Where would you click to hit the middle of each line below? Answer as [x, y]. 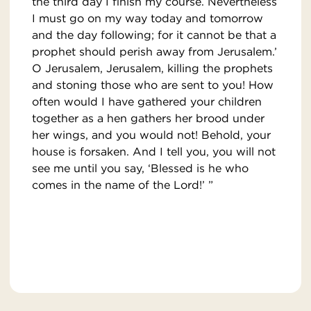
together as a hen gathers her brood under [148, 118]
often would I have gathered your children [147, 102]
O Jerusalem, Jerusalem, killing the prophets [152, 68]
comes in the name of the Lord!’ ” [123, 185]
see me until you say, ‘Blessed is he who [140, 168]
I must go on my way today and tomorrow [148, 18]
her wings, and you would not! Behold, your [151, 135]
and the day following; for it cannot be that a [154, 35]
